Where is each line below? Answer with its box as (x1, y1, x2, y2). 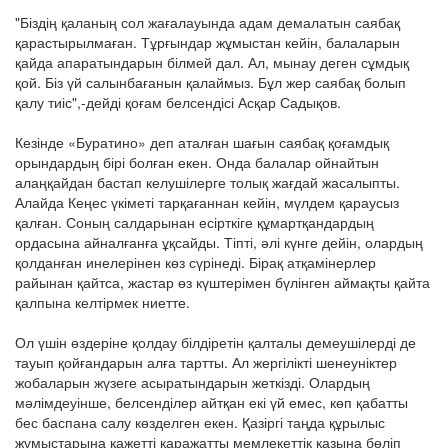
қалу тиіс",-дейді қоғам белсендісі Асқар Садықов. (15, 92, 341, 113)
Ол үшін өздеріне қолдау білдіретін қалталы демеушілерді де (15, 332, 416, 353)
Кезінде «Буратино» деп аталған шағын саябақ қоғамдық (15, 132, 389, 153)
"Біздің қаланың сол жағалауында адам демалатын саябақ (15, 12, 400, 33)
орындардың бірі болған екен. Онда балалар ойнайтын (15, 152, 379, 173)
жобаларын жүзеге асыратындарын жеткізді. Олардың (15, 372, 370, 393)
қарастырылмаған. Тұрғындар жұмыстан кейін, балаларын (15, 32, 400, 53)
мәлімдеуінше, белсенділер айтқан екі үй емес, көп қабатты (15, 392, 408, 413)
